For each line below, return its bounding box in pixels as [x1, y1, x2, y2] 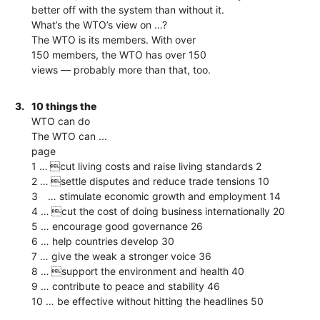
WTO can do [31, 114, 91, 127]
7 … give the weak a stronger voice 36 [31, 249, 212, 262]
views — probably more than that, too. [31, 63, 211, 76]
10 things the [31, 99, 97, 112]
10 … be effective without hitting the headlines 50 [31, 294, 264, 307]
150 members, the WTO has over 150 [31, 48, 207, 61]
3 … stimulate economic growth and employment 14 [31, 189, 281, 202]
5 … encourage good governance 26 [31, 219, 204, 232]
